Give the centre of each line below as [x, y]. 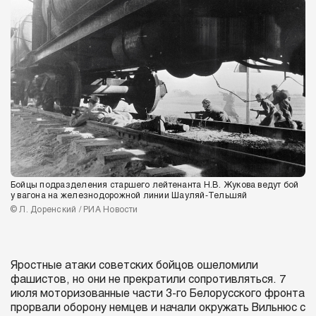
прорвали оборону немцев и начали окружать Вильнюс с [158, 308]
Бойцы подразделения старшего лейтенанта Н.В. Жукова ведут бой [155, 186]
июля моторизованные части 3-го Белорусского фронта [158, 294]
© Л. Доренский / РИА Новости [74, 211]
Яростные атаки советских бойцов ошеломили [134, 266]
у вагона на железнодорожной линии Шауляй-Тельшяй [129, 196]
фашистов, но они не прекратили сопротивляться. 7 [148, 280]
